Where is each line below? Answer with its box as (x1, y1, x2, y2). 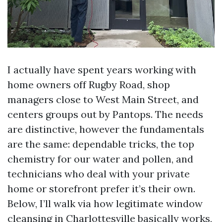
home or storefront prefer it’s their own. (7, 182, 195, 195)
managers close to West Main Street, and (7, 93, 199, 106)
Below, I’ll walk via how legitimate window (7, 197, 203, 210)
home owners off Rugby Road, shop (7, 78, 170, 91)
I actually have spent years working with (7, 63, 196, 76)
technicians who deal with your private (7, 167, 190, 180)
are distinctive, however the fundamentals (7, 123, 204, 136)
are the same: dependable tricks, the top (7, 138, 194, 151)
